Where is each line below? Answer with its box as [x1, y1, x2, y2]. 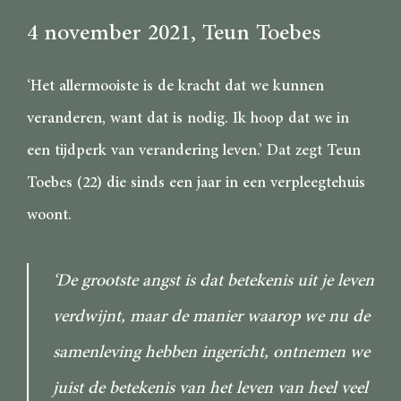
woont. [27, 202, 76, 226]
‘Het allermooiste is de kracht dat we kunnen [27, 73, 324, 98]
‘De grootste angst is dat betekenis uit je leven [53, 267, 374, 294]
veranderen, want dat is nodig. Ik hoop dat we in [27, 106, 349, 130]
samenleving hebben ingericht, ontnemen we [53, 338, 370, 365]
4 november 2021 [27, 15, 191, 50]
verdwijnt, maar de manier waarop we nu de [53, 303, 370, 329]
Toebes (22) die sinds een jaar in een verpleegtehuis [27, 170, 365, 194]
